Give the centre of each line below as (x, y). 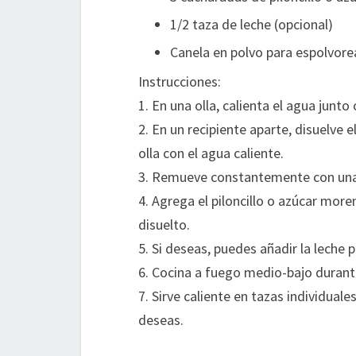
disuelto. (164, 225)
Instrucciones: (180, 82)
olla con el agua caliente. (211, 153)
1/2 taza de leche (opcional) (252, 25)
